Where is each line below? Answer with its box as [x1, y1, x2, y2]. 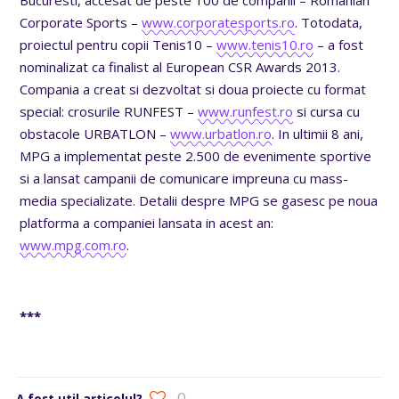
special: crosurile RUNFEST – [20, 102, 199, 120]
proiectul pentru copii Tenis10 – [20, 35, 217, 53]
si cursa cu [293, 102, 361, 120]
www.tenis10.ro [216, 35, 314, 53]
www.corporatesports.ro [142, 12, 296, 31]
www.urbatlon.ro [170, 124, 273, 142]
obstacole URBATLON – [20, 124, 171, 142]
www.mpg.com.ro [20, 235, 127, 254]
